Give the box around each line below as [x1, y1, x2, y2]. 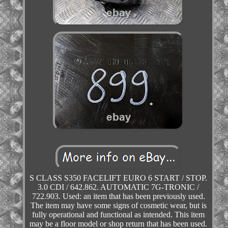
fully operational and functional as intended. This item [32, 210, 205, 219]
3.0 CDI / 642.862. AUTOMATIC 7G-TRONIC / [38, 183, 199, 192]
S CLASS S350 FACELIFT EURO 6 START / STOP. [30, 174, 208, 183]
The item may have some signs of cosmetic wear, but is [30, 201, 207, 210]
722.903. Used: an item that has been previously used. [32, 192, 205, 201]
